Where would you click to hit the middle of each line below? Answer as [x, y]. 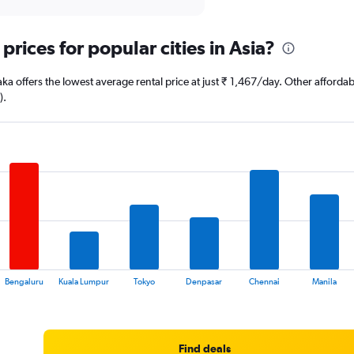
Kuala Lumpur [83, 282]
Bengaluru [24, 282]
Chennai [264, 282]
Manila [324, 282]
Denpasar [203, 282]
